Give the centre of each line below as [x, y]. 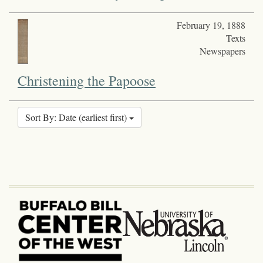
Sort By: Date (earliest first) [77, 117]
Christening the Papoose [87, 80]
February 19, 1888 [211, 25]
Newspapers [222, 50]
